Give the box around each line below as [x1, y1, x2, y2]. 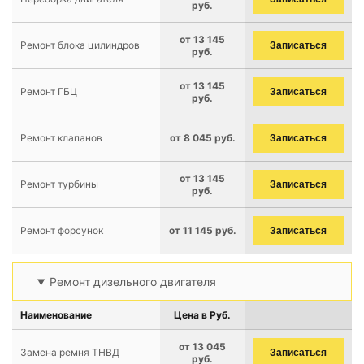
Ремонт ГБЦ [20, 85, 77, 97]
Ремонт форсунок [20, 224, 103, 236]
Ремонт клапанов [20, 132, 102, 144]
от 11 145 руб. [168, 224, 236, 236]
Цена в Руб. [174, 309, 231, 321]
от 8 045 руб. [169, 132, 236, 144]
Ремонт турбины [20, 178, 98, 190]
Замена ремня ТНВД [20, 346, 119, 358]
